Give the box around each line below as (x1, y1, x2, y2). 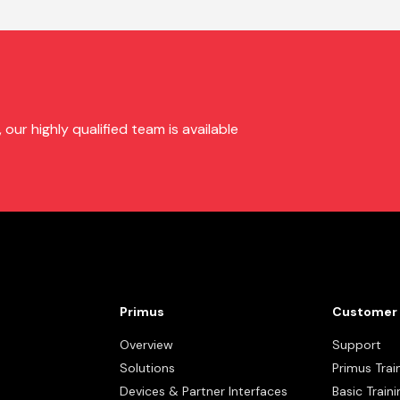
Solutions (120, 360, 175, 377)
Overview (120, 337, 173, 354)
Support (332, 337, 381, 354)
